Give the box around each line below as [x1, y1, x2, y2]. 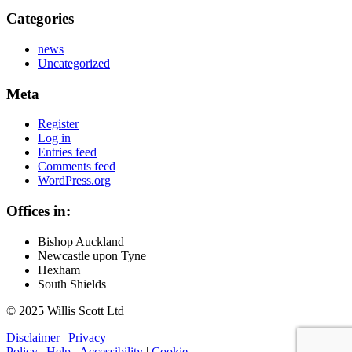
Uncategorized [38, 56, 110, 70]
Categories [6, 10, 74, 27]
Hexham [38, 262, 80, 277]
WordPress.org [38, 174, 111, 188]
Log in [38, 131, 71, 145]
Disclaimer [6, 330, 60, 344]
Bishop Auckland [38, 234, 124, 248]
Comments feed [38, 159, 115, 174]
